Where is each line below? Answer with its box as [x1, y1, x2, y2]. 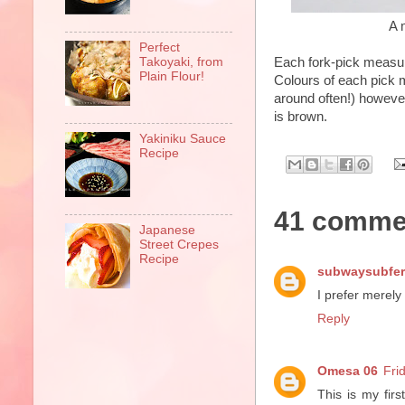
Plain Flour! [139, 70, 205, 84]
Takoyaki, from [139, 55, 224, 70]
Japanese [139, 222, 196, 237]
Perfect [139, 41, 181, 55]
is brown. [274, 108, 327, 124]
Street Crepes [139, 237, 220, 251]
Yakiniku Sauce [139, 132, 227, 146]
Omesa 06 [317, 364, 378, 379]
